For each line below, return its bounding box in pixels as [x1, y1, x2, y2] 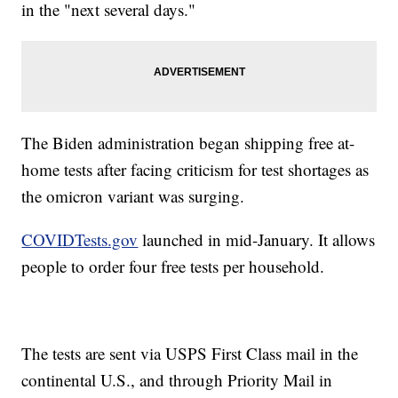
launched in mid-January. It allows [138, 228, 376, 251]
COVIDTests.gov [21, 228, 139, 251]
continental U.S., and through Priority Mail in [21, 369, 333, 392]
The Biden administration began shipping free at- [21, 131, 355, 155]
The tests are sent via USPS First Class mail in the [21, 342, 359, 365]
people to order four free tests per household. [21, 255, 325, 278]
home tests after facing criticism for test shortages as [21, 158, 370, 181]
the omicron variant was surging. [21, 185, 245, 208]
